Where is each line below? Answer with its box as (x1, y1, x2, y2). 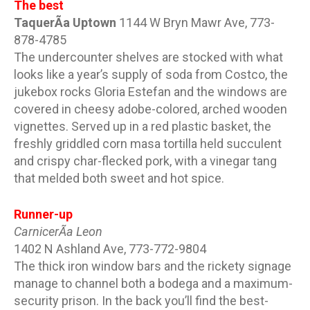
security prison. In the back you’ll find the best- (14, 293, 268, 308)
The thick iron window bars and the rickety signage (14, 258, 291, 273)
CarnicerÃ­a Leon (14, 224, 102, 239)
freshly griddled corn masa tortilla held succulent (14, 136, 282, 151)
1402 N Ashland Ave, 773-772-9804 (14, 241, 206, 256)
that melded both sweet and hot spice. (14, 170, 224, 185)
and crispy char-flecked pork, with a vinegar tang (14, 153, 277, 168)
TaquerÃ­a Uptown (14, 15, 119, 30)
